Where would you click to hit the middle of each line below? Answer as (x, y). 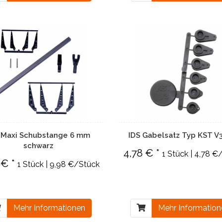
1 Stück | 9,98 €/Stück (58, 164)
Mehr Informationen (49, 208)
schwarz (39, 146)
